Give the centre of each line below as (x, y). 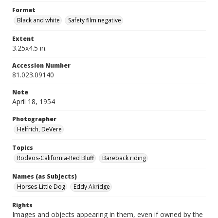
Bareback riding (124, 158)
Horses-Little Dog (41, 187)
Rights (22, 205)
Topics (23, 148)
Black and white (38, 20)
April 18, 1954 (34, 101)
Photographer (34, 119)
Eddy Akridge (92, 187)
